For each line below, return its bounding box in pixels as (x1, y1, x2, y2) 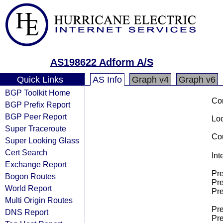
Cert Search (5, 148, 47, 157)
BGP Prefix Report (5, 100, 70, 109)
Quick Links (16, 75, 63, 85)
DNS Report (5, 208, 48, 217)
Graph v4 (132, 75, 169, 85)
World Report (5, 184, 52, 193)
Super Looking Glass (5, 136, 79, 145)
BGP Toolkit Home (5, 88, 70, 97)
